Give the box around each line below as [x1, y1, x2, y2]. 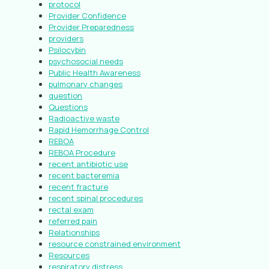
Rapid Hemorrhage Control [49, 124, 149, 135]
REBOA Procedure [49, 147, 115, 158]
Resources [49, 250, 89, 261]
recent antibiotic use [49, 159, 128, 169]
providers [49, 33, 83, 44]
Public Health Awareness [49, 67, 141, 78]
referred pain [49, 216, 97, 226]
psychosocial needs [49, 56, 123, 67]
